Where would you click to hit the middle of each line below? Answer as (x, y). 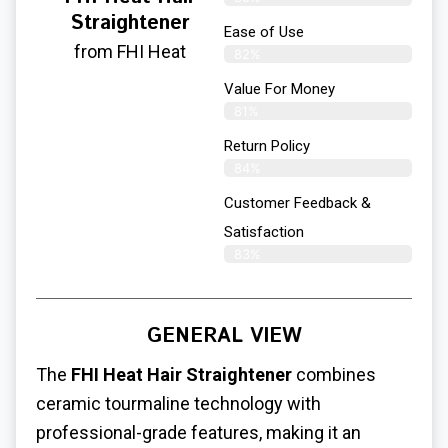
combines (334, 374)
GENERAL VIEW (224, 336)
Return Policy (267, 145)
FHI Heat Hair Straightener (181, 374)
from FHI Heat (130, 51)
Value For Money (279, 88)
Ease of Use (264, 31)
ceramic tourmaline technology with (178, 403)
